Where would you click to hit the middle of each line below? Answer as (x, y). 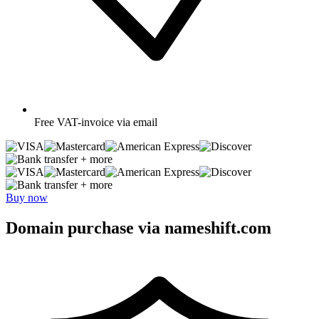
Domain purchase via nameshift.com (138, 228)
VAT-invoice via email (107, 122)
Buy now (27, 197)
